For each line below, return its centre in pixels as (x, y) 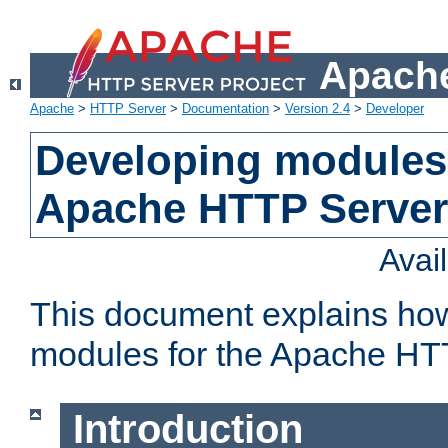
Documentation (225, 109)
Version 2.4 (317, 109)
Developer (395, 109)
